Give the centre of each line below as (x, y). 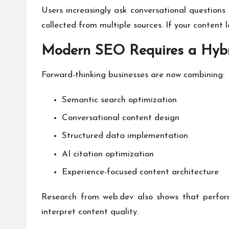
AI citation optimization (108, 154)
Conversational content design (121, 118)
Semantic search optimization (119, 100)
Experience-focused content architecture (140, 172)
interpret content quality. (90, 212)
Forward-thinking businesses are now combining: (133, 75)
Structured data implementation (125, 136)
